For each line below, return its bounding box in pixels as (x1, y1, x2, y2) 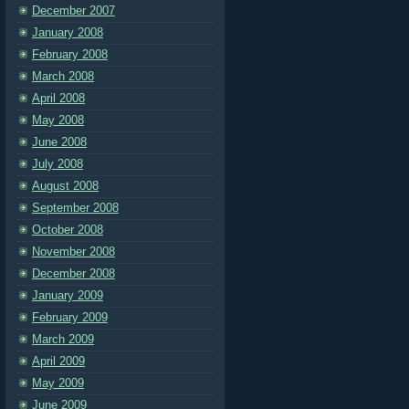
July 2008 (32, 157, 83, 171)
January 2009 (32, 288, 103, 302)
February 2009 (32, 310, 108, 324)
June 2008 (32, 135, 87, 149)
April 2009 (32, 354, 85, 368)
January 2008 (32, 26, 103, 39)
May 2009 (32, 376, 84, 390)
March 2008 (32, 69, 94, 83)
